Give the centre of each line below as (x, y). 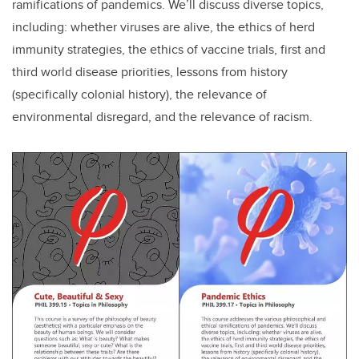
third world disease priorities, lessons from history (150, 71)
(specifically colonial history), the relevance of (139, 94)
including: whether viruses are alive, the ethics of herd (163, 26)
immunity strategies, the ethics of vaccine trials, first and (169, 49)
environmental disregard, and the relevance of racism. (162, 116)
